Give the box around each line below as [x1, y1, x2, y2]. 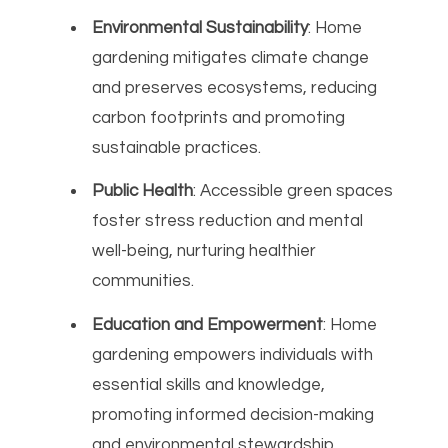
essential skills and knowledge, [92, 375, 326, 394]
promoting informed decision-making [92, 405, 375, 424]
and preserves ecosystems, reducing [92, 78, 378, 97]
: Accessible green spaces [193, 182, 394, 201]
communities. [92, 272, 195, 291]
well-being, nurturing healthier [92, 242, 317, 261]
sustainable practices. [92, 138, 262, 157]
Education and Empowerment [92, 315, 324, 334]
